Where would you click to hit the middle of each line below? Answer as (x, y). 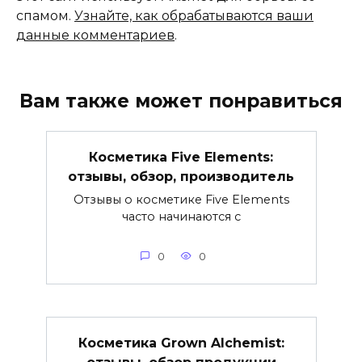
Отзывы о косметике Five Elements (181, 200)
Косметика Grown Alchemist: (181, 343)
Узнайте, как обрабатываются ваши (194, 15)
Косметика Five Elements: (181, 157)
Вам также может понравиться (181, 101)
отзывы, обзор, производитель (181, 176)
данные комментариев (95, 35)
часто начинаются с (181, 217)
